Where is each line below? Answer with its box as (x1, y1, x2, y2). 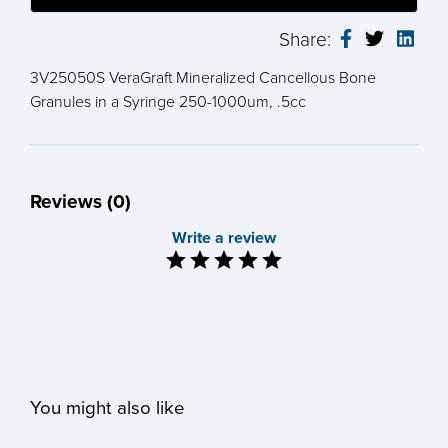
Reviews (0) (30, 189, 131, 213)
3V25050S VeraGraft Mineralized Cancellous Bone (30, 67, 376, 88)
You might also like (30, 396, 185, 419)
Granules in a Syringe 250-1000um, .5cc (30, 91, 306, 112)
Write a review (172, 227, 276, 248)
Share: (279, 27, 337, 51)
